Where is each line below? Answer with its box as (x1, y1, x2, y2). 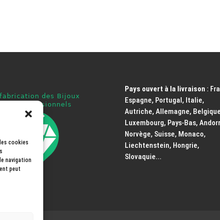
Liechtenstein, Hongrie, (124, 141, 199, 150)
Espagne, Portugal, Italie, (124, 96, 204, 105)
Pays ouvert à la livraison (124, 84, 205, 94)
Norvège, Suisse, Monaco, (124, 130, 206, 139)
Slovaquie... (124, 152, 162, 162)
